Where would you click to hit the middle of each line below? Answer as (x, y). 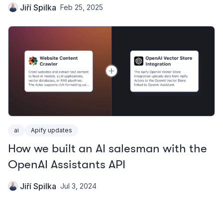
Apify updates (52, 130)
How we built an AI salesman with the (108, 148)
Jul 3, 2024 (78, 186)
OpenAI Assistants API (67, 164)
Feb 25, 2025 (82, 7)
